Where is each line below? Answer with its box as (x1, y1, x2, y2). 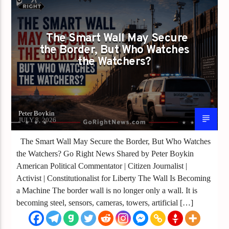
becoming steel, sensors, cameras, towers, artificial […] (16, 198, 194, 207)
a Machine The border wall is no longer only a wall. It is (16, 186, 198, 195)
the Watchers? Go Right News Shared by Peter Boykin (16, 149, 194, 158)
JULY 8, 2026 (18, 116, 57, 124)
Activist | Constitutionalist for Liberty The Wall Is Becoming (16, 173, 211, 182)
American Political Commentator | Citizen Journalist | (16, 161, 188, 170)
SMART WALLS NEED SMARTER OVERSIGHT (16, 8, 161, 16)
